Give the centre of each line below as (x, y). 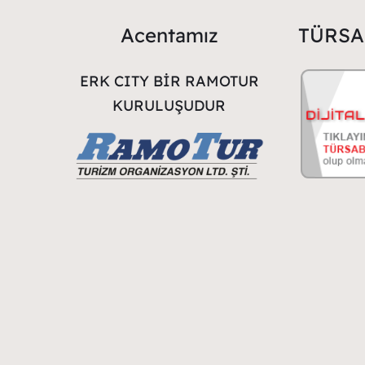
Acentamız (169, 35)
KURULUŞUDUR (169, 105)
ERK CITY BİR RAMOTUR (169, 81)
